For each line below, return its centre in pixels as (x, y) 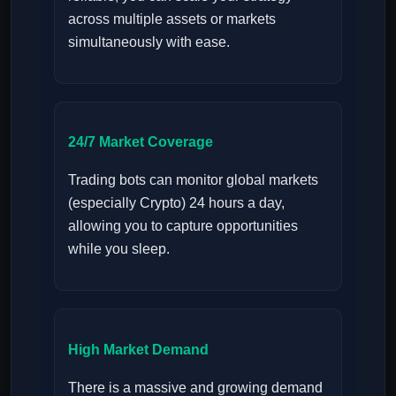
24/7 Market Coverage (141, 142)
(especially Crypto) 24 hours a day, (176, 203)
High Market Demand (138, 349)
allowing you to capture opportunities (183, 226)
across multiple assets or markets (172, 19)
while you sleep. (119, 249)
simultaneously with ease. (149, 42)
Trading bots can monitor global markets (193, 180)
